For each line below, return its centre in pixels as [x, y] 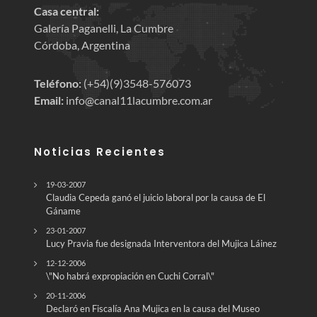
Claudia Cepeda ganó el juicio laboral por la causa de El [156, 197]
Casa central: [67, 11]
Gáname [63, 211]
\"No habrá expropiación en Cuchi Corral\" [130, 276]
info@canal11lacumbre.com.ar [138, 100]
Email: [49, 100]
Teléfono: [58, 83]
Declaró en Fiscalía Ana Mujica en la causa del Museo [153, 308]
